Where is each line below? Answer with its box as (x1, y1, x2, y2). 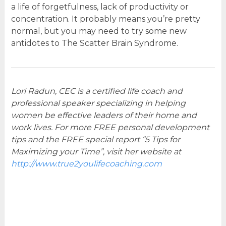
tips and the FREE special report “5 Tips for (11, 134, 180, 144)
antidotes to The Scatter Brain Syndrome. (11, 38, 178, 48)
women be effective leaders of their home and (11, 110, 197, 120)
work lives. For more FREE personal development (11, 122, 209, 132)
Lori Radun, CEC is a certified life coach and (11, 86, 183, 96)
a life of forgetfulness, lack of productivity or (11, 2, 189, 12)
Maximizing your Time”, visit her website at (11, 146, 181, 156)
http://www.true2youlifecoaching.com (11, 158, 162, 168)
